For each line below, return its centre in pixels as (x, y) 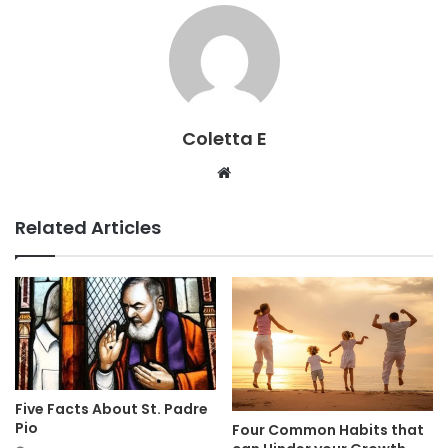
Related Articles (88, 227)
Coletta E (224, 138)
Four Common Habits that (328, 429)
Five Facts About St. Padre (111, 408)
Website (258, 171)
